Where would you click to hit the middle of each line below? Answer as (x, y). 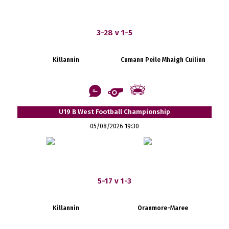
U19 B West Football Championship (114, 111)
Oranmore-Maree (163, 208)
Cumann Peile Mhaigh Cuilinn (163, 60)
